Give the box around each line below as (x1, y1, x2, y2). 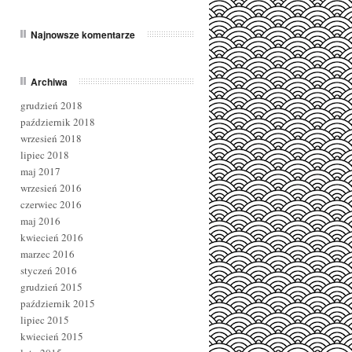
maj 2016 (20, 214, 60, 228)
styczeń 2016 (20, 263, 77, 277)
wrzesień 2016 (20, 181, 82, 195)
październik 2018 (20, 115, 95, 129)
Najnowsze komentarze (31, 27, 135, 42)
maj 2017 (20, 164, 60, 178)
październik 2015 (20, 296, 95, 310)
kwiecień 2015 (20, 329, 83, 343)
